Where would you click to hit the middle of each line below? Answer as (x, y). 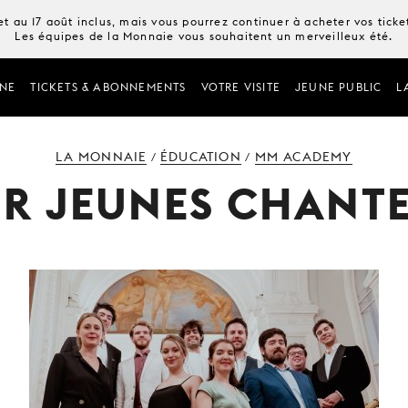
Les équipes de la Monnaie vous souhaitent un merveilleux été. (204, 36)
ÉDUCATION (201, 157)
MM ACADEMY (303, 157)
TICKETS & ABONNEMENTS (108, 87)
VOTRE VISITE (240, 87)
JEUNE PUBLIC (338, 87)
